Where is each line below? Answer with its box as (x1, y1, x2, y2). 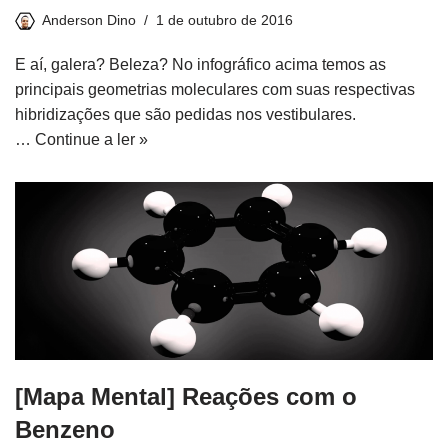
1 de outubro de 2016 (156, 11, 293, 28)
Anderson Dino (42, 11, 136, 28)
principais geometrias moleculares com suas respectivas (15, 80, 415, 98)
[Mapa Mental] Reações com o (15, 382, 357, 410)
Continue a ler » (35, 130, 148, 148)
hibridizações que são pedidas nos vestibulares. (15, 105, 356, 123)
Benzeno (15, 415, 115, 443)
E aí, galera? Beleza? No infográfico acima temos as (15, 55, 386, 73)
